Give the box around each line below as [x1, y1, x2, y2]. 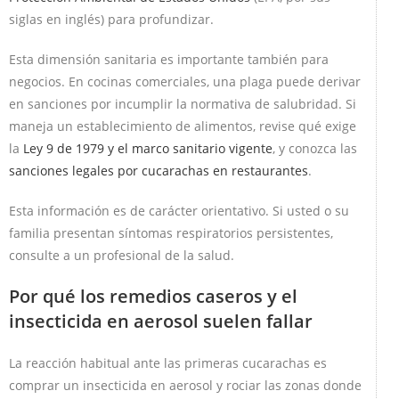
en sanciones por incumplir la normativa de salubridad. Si [9, 94, 356, 112]
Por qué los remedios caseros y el [9, 283, 297, 308]
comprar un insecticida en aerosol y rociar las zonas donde [9, 376, 362, 394]
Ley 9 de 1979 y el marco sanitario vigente [23, 139, 273, 157]
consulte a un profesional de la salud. [9, 246, 234, 264]
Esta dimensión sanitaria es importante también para [9, 50, 329, 68]
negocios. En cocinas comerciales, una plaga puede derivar [9, 72, 361, 90]
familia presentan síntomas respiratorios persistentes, [9, 224, 333, 241]
